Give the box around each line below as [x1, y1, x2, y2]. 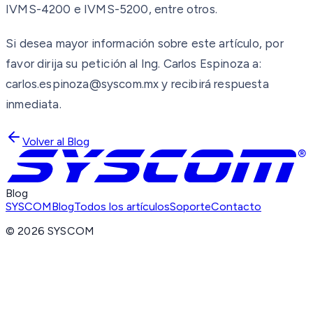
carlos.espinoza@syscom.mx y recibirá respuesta [6, 76, 269, 91]
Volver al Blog [22, 134, 89, 148]
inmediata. [6, 96, 61, 111]
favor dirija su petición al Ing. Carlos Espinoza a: [6, 56, 261, 71]
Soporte [170, 200, 211, 214]
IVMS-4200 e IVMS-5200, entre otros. [6, 1, 217, 16]
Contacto [211, 200, 261, 214]
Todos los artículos [74, 200, 170, 214]
